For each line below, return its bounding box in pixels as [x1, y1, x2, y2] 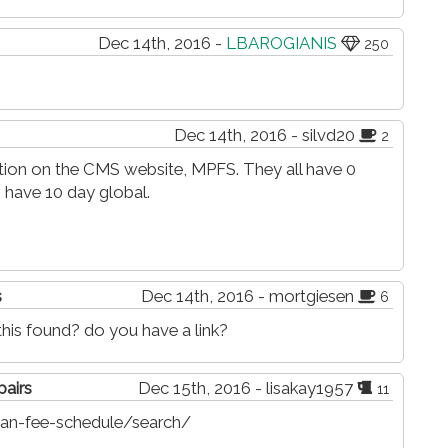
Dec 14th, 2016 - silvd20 [174, 125, 359, 146]
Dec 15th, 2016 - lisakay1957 [138, 378, 357, 399]
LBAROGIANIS [226, 33, 337, 54]
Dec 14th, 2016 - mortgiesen [141, 286, 358, 307]
